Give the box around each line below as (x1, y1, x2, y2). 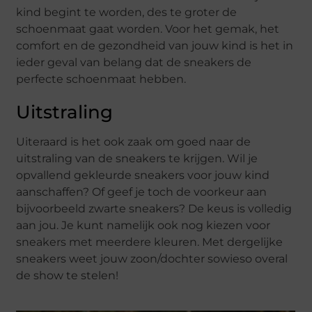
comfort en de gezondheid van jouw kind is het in (16, 38, 294, 52)
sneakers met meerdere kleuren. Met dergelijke (16, 235, 283, 249)
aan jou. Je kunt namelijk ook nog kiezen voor (16, 218, 271, 232)
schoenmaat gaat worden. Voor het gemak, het (16, 22, 280, 36)
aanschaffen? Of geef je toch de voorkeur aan (16, 185, 267, 198)
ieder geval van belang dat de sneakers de (16, 55, 252, 69)
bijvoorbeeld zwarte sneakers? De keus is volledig (16, 201, 292, 215)
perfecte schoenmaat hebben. (16, 72, 187, 86)
